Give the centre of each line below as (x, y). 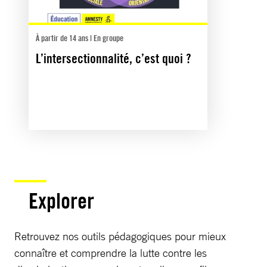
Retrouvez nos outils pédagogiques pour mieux (120, 236)
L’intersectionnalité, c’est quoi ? (114, 58)
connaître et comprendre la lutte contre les (111, 252)
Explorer (61, 201)
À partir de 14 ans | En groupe (80, 38)
